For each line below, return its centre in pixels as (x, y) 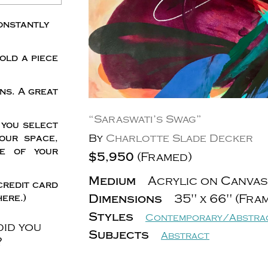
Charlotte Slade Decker (179, 139)
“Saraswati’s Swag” (145, 120)
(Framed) (163, 157)
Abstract (185, 236)
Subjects (119, 235)
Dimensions (125, 199)
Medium (112, 181)
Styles (111, 217)
